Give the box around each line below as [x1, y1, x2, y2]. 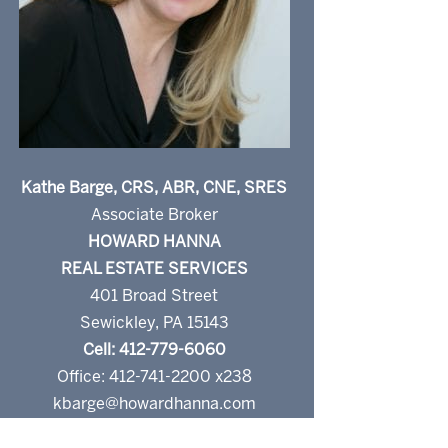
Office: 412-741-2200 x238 [56, 370, 252, 386]
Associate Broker [90, 208, 218, 224]
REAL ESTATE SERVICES [60, 262, 248, 278]
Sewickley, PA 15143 [79, 316, 229, 332]
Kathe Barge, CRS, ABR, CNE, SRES [21, 181, 288, 197]
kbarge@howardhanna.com [52, 397, 256, 413]
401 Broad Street [90, 289, 219, 305]
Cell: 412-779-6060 [82, 343, 226, 359]
